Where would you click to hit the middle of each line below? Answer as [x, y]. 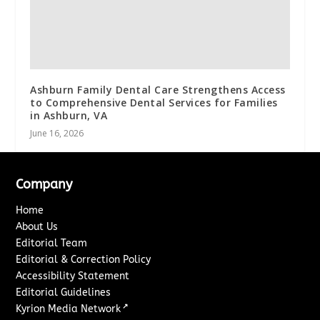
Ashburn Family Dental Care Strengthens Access [158, 90]
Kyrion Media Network [69, 309]
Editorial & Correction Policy [84, 260]
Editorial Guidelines [64, 293]
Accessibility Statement [73, 276]
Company [44, 185]
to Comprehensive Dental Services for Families [154, 103]
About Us [37, 227]
